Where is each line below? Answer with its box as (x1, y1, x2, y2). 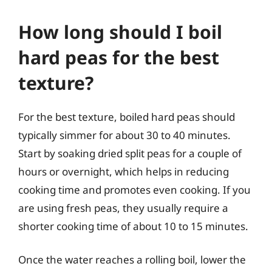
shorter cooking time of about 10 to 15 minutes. (18, 219, 248, 233)
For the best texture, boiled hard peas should (18, 109, 235, 124)
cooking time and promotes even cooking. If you (18, 182, 251, 197)
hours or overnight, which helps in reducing (18, 164, 229, 178)
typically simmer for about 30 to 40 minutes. (18, 127, 231, 142)
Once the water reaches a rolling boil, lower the (18, 253, 246, 267)
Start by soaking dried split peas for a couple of (18, 146, 242, 160)
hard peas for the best (18, 44, 219, 70)
